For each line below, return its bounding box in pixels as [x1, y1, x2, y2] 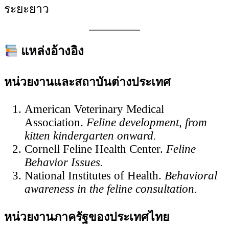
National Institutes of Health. [25, 169, 165, 182]
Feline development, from [86, 116, 207, 129]
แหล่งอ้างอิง [18, 44, 84, 58]
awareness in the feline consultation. [25, 182, 197, 196]
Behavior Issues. [25, 156, 103, 169]
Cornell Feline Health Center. [25, 143, 166, 156]
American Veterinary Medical [25, 103, 164, 116]
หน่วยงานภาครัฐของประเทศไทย [4, 211, 169, 224]
